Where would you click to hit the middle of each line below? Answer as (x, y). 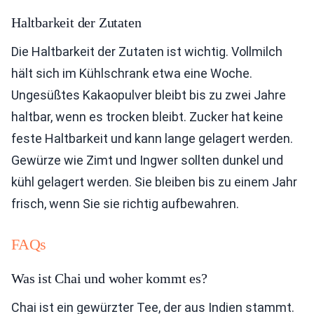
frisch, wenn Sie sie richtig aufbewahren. (125, 203)
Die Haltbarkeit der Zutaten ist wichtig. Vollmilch (147, 51)
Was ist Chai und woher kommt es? (109, 278)
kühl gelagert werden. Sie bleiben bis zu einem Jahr (154, 182)
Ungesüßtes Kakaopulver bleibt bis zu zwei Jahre (149, 95)
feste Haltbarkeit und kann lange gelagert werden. (152, 138)
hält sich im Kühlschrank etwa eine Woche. (132, 73)
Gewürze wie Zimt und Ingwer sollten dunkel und (147, 160)
